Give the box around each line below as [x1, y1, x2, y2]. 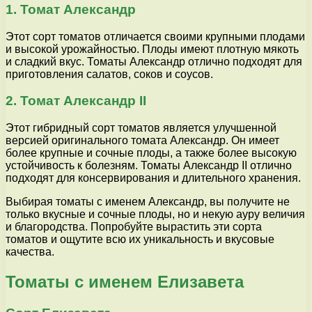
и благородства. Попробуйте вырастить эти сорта [6, 221, 262, 233]
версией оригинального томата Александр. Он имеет [6, 134, 279, 147]
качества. [6, 246, 54, 258]
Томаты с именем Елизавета [6, 272, 244, 291]
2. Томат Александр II [6, 93, 146, 109]
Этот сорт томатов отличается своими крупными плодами [6, 30, 305, 42]
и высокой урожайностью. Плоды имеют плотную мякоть [6, 42, 299, 55]
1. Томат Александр [6, 1, 136, 17]
